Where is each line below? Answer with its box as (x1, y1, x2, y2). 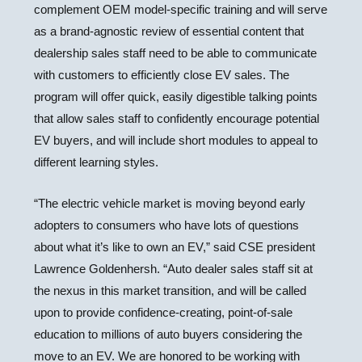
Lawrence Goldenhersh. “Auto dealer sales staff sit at (34, 262, 314, 276)
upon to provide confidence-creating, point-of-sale (34, 305, 293, 319)
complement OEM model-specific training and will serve (34, 2, 328, 16)
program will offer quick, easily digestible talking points (34, 90, 318, 103)
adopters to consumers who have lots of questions (34, 218, 300, 232)
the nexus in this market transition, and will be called (34, 284, 307, 297)
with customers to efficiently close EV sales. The (34, 68, 290, 82)
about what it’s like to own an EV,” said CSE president (34, 240, 316, 254)
